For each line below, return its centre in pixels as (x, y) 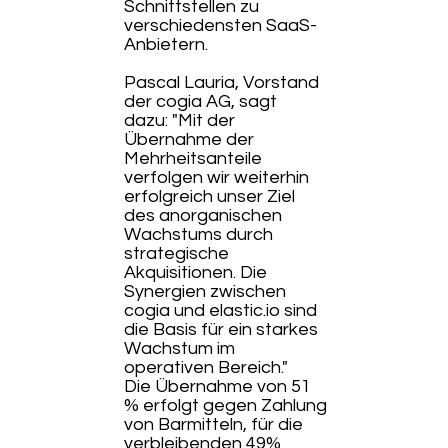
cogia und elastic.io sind (221, 310)
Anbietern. (166, 44)
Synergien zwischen (205, 291)
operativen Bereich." (206, 367)
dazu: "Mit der (180, 120)
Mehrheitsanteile (193, 158)
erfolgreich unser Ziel (210, 196)
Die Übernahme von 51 (218, 386)
